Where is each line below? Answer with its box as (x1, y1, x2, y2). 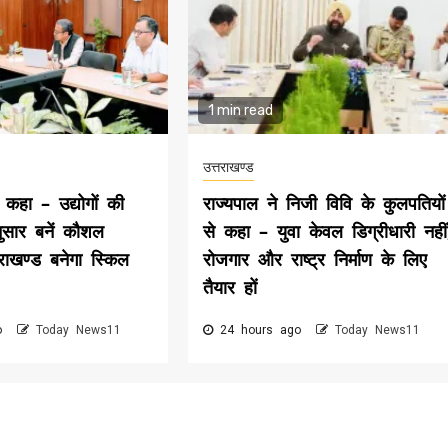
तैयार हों (203, 275, 258, 300)
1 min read (208, 102, 274, 120)
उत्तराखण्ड (203, 159, 255, 176)
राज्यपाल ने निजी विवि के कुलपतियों (203, 191, 446, 216)
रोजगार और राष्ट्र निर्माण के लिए (203, 247, 428, 272)
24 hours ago (213, 323, 309, 338)
